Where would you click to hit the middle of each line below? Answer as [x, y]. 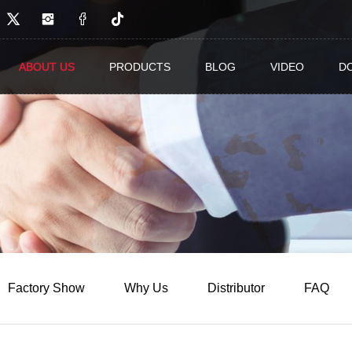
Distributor [236, 288]
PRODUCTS [139, 66]
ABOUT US [46, 66]
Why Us [146, 288]
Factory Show [46, 288]
